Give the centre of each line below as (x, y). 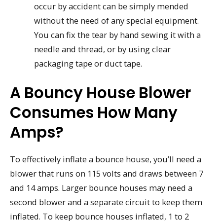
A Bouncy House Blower (100, 92)
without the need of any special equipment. (117, 21)
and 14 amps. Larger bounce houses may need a (101, 187)
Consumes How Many (94, 112)
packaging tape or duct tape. (88, 64)
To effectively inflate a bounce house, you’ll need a (106, 159)
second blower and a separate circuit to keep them (106, 202)
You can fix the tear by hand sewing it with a (118, 35)
